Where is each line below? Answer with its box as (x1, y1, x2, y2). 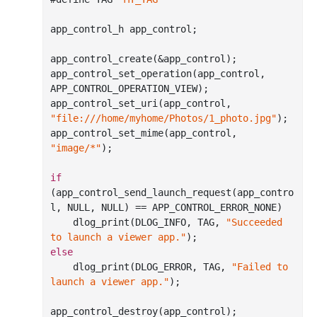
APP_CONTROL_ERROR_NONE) (152, 202, 282, 213)
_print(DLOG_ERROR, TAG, (96, 261, 231, 272)
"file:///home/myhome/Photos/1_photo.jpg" (50, 113, 277, 124)
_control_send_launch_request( (73, 187, 237, 198)
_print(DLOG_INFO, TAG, (96, 217, 226, 228)
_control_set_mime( (67, 127, 169, 139)
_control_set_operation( (67, 68, 197, 79)
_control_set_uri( (67, 98, 163, 109)
